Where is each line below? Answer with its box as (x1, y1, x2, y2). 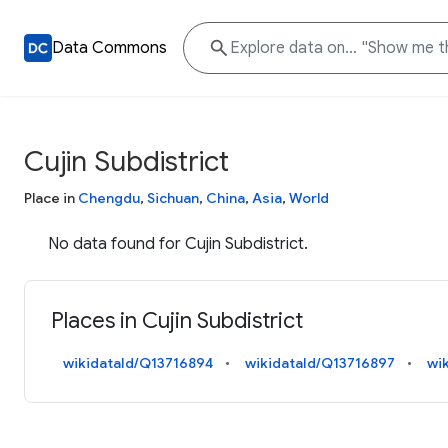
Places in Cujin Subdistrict (51, 307, 304, 335)
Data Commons (52, 38, 167, 58)
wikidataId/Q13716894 (63, 354, 214, 373)
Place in (24, 189, 78, 207)
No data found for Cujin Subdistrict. (48, 234, 308, 254)
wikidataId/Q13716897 (245, 354, 396, 373)
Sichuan (147, 189, 199, 207)
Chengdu (78, 189, 140, 207)
